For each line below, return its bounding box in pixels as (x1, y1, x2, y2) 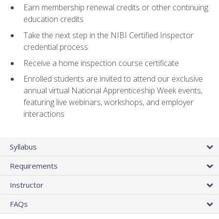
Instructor (10, 180, 44, 190)
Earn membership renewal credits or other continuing (23, 2, 208, 13)
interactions (23, 109, 65, 120)
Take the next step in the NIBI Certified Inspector (23, 30, 194, 41)
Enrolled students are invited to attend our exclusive (23, 73, 203, 85)
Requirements (10, 161, 58, 171)
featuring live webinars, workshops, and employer (23, 97, 194, 108)
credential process (23, 42, 88, 53)
